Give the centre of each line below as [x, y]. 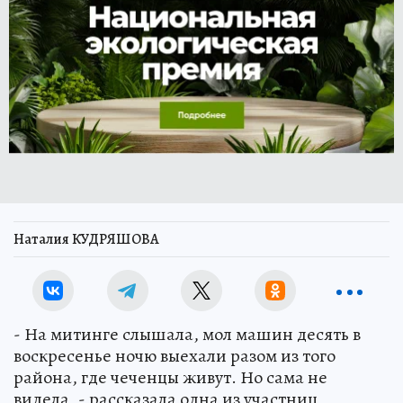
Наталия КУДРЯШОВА [86, 239]
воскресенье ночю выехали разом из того [175, 356]
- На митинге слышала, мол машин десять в [187, 334]
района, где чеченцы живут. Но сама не [170, 377]
